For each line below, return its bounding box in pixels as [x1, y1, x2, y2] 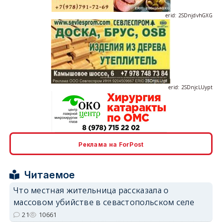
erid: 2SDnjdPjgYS [168, 211, 213, 218]
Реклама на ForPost [78, 140, 144, 148]
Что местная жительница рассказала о [13, 184, 169, 196]
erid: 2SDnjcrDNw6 [166, 139, 213, 146]
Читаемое [24, 168, 75, 181]
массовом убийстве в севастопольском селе [13, 196, 194, 208]
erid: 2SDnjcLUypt [168, 67, 213, 74]
